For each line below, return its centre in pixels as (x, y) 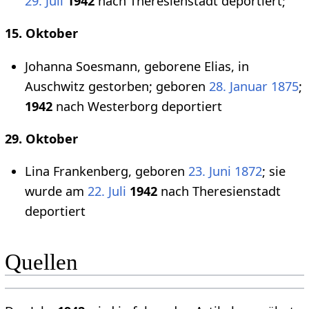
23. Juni (210, 171)
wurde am (56, 191)
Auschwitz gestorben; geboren (117, 86)
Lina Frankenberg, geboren (107, 171)
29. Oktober (41, 138)
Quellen (41, 262)
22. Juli (107, 191)
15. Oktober (41, 33)
